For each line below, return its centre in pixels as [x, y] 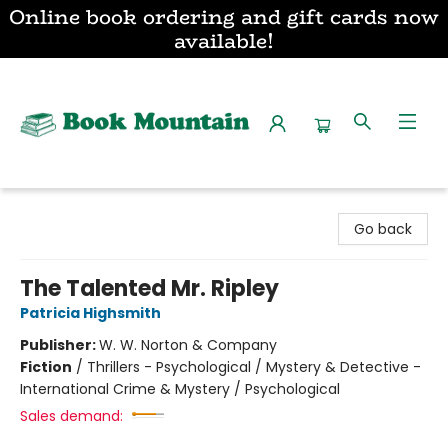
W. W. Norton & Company [188, 345]
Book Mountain [66, 207]
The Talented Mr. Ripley [149, 288]
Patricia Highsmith [90, 313]
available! [224, 40]
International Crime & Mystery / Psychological [180, 389]
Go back [383, 229]
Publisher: [59, 345]
